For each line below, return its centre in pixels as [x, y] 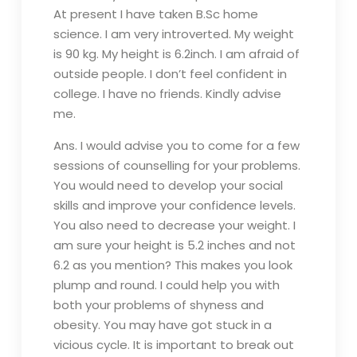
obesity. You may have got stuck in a [162, 325]
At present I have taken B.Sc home [155, 14]
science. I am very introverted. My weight [173, 34]
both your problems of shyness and [158, 305]
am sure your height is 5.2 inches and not [174, 245]
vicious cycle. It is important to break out [173, 345]
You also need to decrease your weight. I [174, 225]
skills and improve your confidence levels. [174, 205]
